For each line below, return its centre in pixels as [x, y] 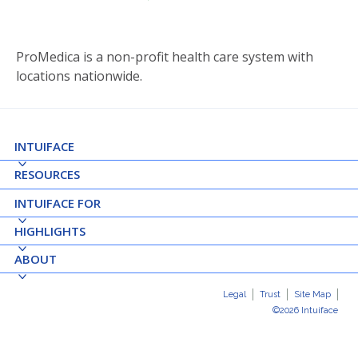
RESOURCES [47, 175]
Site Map [312, 295]
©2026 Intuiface [305, 311]
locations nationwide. [79, 76]
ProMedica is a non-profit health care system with [165, 57]
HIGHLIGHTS [50, 231]
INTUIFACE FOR [58, 203]
